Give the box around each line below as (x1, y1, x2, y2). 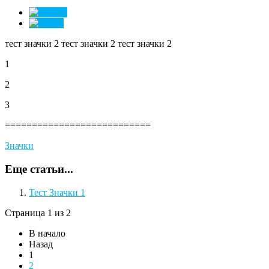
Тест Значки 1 (29, 187, 85, 198)
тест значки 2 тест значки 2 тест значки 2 (5, 38, 172, 49)
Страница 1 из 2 (5, 207, 71, 218)
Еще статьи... (5, 163, 73, 175)
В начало (29, 228, 65, 238)
